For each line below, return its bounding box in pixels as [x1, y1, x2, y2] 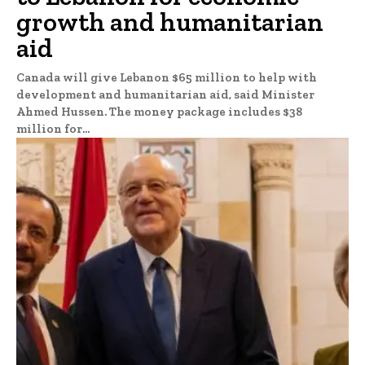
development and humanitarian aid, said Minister [16, 87, 314, 103]
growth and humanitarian [16, 7, 323, 38]
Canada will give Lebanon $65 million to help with [16, 70, 317, 86]
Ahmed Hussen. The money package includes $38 [16, 104, 302, 120]
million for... [16, 121, 90, 137]
